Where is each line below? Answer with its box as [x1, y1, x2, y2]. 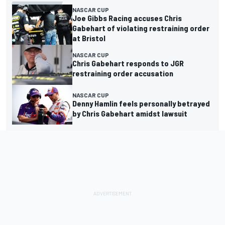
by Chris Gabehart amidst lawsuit [72, 108, 187, 118]
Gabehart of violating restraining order [72, 23, 209, 33]
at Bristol [72, 33, 105, 43]
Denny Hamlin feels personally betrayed [72, 98, 210, 108]
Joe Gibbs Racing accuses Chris [72, 13, 182, 23]
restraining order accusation [72, 68, 173, 78]
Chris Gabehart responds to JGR [72, 58, 184, 68]
